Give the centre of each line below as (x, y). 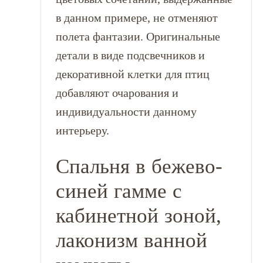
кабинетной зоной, (138, 215)
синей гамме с (119, 191)
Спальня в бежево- (139, 166)
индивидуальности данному (126, 112)
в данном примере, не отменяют (136, 18)
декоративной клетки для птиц (132, 74)
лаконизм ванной (131, 240)
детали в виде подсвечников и (130, 55)
